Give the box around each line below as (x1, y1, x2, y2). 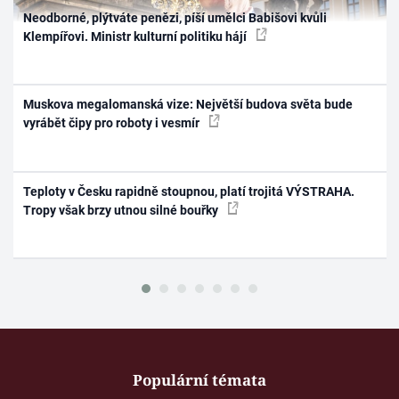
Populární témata (133, 369, 266, 390)
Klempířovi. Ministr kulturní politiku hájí (23, 28, 250, 44)
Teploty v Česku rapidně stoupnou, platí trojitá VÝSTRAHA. (23, 183, 355, 199)
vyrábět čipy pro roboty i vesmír (23, 116, 203, 131)
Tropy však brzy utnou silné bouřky (23, 202, 222, 217)
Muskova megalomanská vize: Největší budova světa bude (23, 97, 354, 112)
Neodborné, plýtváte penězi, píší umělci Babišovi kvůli (23, 10, 328, 25)
